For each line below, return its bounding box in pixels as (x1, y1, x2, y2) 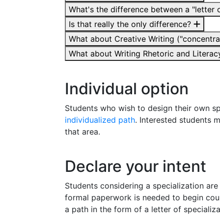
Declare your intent (65, 156, 206, 176)
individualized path (65, 114, 135, 125)
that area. (65, 126, 100, 137)
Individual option (65, 79, 189, 98)
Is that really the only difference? (69, 19, 193, 29)
